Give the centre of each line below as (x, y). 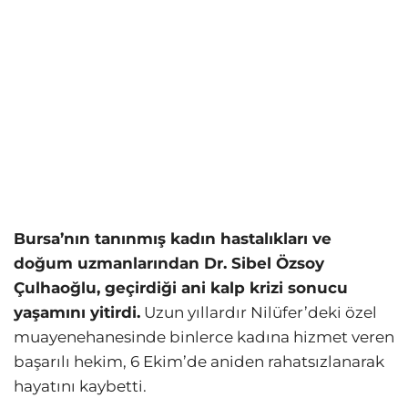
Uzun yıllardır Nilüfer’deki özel (259, 313)
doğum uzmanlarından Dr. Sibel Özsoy (169, 264)
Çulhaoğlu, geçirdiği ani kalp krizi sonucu (181, 288)
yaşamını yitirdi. (77, 313)
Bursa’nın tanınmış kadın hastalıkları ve (173, 239)
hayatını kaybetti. (80, 387)
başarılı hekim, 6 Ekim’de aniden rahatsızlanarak (199, 362)
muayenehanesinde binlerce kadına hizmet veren (204, 337)
